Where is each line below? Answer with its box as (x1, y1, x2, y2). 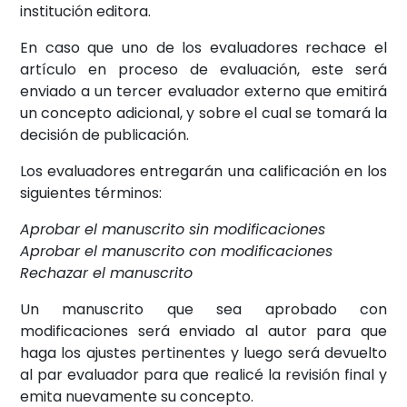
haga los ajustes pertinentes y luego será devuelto (20, 342, 387, 363)
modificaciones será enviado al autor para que (20, 320, 387, 342)
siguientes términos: (20, 182, 162, 203)
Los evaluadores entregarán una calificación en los (20, 160, 387, 182)
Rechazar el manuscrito (20, 262, 193, 283)
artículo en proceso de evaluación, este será (20, 58, 387, 80)
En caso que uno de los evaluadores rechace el (20, 36, 387, 58)
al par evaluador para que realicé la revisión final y (20, 363, 387, 385)
